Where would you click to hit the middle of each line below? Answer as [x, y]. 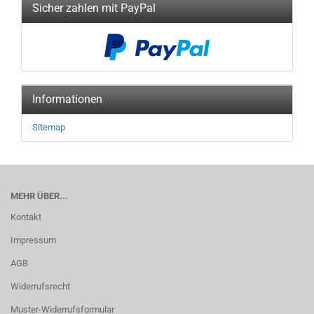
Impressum [33, 240]
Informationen [67, 99]
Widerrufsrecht [40, 286]
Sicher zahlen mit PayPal [94, 8]
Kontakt [26, 217]
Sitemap [49, 127]
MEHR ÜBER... [39, 196]
